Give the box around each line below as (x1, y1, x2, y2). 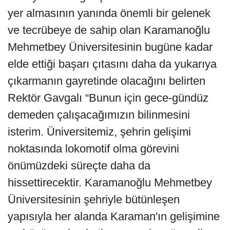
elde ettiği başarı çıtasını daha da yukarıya (8, 57, 217, 71)
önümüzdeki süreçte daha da (8, 159, 150, 172)
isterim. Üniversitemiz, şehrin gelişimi (8, 125, 191, 139)
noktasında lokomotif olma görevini (8, 142, 179, 156)
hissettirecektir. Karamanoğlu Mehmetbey (8, 176, 212, 189)
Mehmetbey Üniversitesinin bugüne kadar (8, 41, 213, 54)
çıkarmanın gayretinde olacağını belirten (8, 74, 205, 88)
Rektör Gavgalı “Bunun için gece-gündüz (8, 91, 208, 105)
